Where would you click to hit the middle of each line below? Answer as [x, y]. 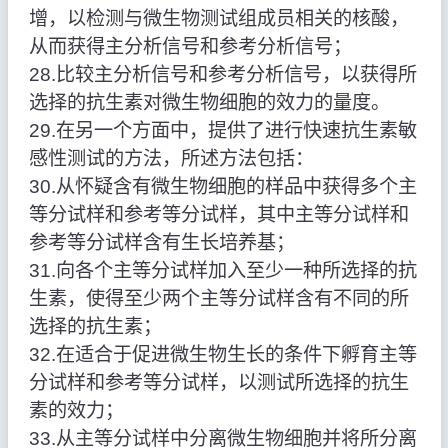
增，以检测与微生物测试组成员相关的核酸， [218, 19]
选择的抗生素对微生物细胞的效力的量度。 [209, 103]
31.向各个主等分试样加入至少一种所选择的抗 [222, 271]
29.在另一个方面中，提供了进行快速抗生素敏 [222, 131]
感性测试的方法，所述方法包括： [171, 159]
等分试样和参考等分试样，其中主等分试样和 [218, 215]
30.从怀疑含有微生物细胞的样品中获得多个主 [222, 187]
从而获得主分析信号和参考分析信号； [190, 47]
